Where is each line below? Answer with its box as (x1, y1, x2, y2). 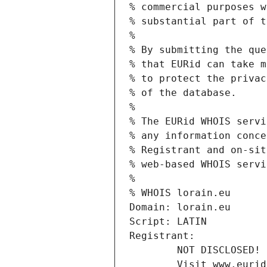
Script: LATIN (129, 216, 207, 228)
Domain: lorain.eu (129, 201, 231, 213)
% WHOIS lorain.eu (129, 187, 231, 199)
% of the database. (129, 87, 237, 99)
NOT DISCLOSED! (177, 244, 260, 256)
